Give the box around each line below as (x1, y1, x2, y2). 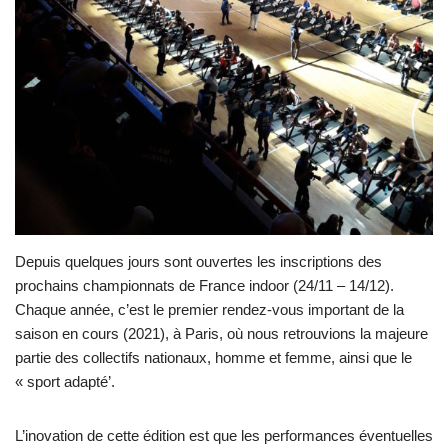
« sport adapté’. (15, 373, 115, 391)
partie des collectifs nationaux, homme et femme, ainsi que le (15, 349, 412, 367)
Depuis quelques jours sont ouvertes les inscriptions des (15, 253, 382, 271)
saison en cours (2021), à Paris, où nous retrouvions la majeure (15, 325, 428, 343)
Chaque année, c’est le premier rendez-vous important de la (15, 301, 404, 319)
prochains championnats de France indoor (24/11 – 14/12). (15, 277, 394, 295)
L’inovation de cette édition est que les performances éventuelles (15, 427, 433, 445)
